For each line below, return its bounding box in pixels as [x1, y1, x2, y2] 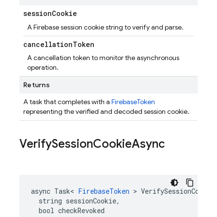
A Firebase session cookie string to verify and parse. [27, 23, 184, 31]
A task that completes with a [23, 97, 111, 106]
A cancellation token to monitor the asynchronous [27, 53, 179, 62]
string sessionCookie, [31, 196, 120, 205]
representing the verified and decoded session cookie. [23, 107, 189, 116]
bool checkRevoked [31, 206, 105, 215]
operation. [27, 63, 59, 72]
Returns [23, 80, 50, 89]
